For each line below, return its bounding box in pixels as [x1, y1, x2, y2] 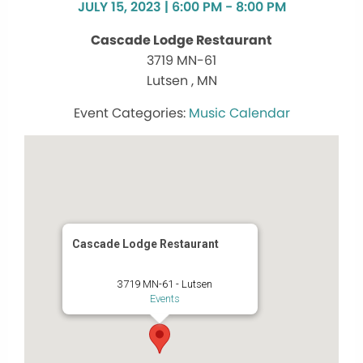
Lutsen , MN [146, 71, 217, 91]
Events [149, 293, 180, 305]
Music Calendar [188, 104, 290, 123]
